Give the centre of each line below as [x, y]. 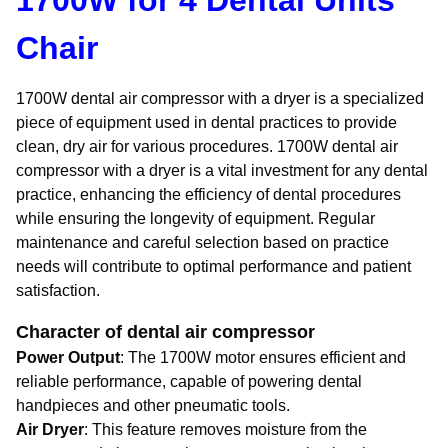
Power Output [68, 357]
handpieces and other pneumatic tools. [153, 405]
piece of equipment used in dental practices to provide [206, 122]
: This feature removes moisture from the [225, 429]
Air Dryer [50, 429]
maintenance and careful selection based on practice [202, 242]
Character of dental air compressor [165, 332]
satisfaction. [58, 290]
